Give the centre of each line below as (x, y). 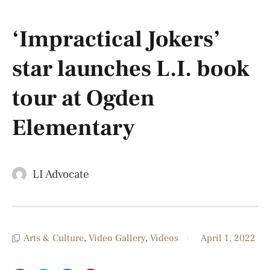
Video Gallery (117, 238)
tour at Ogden (83, 99)
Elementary (74, 128)
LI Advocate (61, 174)
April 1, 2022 (228, 238)
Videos (164, 238)
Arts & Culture (54, 238)
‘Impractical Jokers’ (116, 39)
